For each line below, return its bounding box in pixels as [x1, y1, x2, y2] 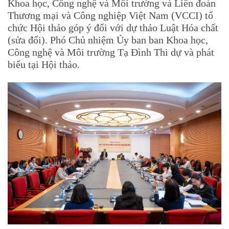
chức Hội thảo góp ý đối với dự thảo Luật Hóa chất [8, 22, 218, 34]
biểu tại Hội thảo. [8, 59, 80, 71]
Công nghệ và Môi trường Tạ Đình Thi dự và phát [8, 47, 214, 58]
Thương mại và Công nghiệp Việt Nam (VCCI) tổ [8, 10, 213, 21]
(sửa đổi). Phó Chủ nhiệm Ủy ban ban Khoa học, [8, 34, 208, 46]
